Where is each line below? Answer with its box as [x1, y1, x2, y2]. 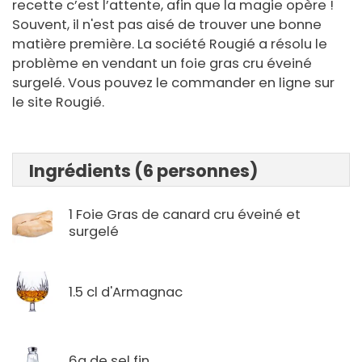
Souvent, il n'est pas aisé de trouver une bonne [12, 15, 322, 35]
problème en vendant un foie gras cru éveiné [12, 54, 312, 74]
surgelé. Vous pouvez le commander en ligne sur [12, 74, 335, 93]
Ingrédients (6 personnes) [29, 159, 258, 183]
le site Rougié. [12, 93, 107, 112]
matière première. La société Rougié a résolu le [12, 35, 327, 54]
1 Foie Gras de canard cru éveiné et [69, 205, 301, 225]
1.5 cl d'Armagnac [69, 282, 183, 301]
